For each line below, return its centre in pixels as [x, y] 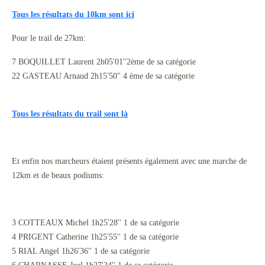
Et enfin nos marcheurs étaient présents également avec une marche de [129, 161]
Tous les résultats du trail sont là [70, 114]
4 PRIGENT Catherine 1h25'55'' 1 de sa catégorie [95, 237]
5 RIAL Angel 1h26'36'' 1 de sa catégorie [81, 251]
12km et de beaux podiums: [58, 175]
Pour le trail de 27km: [49, 38]
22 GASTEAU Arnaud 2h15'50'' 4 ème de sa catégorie [103, 76]
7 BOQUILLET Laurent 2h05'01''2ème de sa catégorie [104, 62]
